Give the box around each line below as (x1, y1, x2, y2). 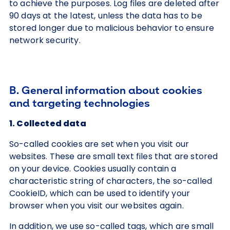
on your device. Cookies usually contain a (9, 163, 177, 175)
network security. (9, 34, 81, 46)
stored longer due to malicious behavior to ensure (9, 22, 214, 34)
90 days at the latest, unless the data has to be (9, 10, 202, 22)
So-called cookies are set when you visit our (9, 138, 189, 150)
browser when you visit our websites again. (9, 200, 184, 212)
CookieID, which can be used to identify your (9, 187, 190, 199)
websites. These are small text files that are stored (9, 150, 218, 162)
